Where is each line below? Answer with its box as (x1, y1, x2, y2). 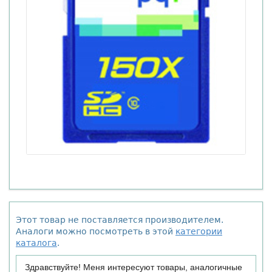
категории (175, 226, 222, 236)
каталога (16, 238, 57, 248)
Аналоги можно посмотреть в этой (16, 226, 175, 236)
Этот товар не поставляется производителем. (16, 215, 223, 225)
